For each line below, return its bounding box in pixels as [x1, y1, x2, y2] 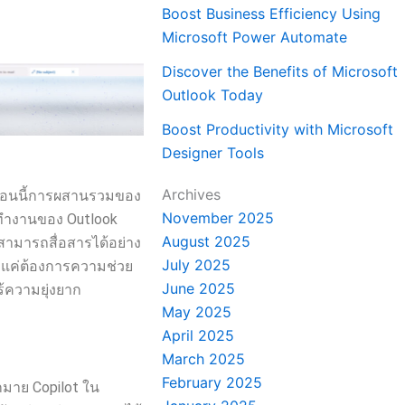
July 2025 [162, 256, 231, 274]
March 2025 [162, 350, 246, 368]
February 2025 [162, 373, 263, 391]
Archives [162, 185, 221, 203]
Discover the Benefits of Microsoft [162, 62, 399, 80]
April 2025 [162, 326, 235, 344]
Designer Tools [162, 144, 265, 162]
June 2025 [162, 279, 236, 297]
